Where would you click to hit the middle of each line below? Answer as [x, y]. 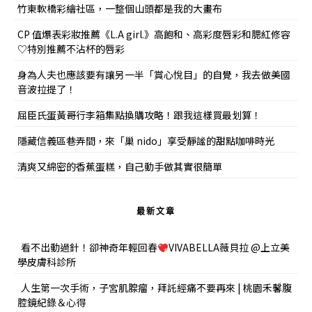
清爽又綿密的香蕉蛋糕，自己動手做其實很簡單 [120, 167]
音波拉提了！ [47, 89]
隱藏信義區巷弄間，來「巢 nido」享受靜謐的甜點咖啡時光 [146, 141]
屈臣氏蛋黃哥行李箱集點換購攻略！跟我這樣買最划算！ [139, 115]
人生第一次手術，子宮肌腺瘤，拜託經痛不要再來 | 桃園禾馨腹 [156, 288]
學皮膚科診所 [47, 262]
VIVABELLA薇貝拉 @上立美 [229, 248]
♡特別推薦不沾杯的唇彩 [71, 49]
